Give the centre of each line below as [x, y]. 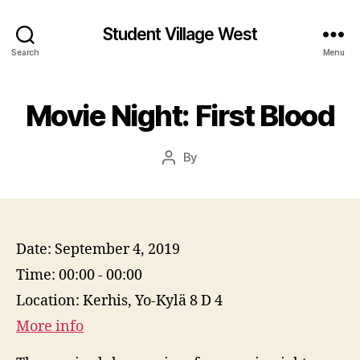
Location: [49, 301]
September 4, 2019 [117, 250]
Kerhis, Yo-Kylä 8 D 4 [153, 301]
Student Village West [180, 34]
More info [50, 327]
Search [25, 52]
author [186, 176]
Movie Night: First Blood [180, 116]
